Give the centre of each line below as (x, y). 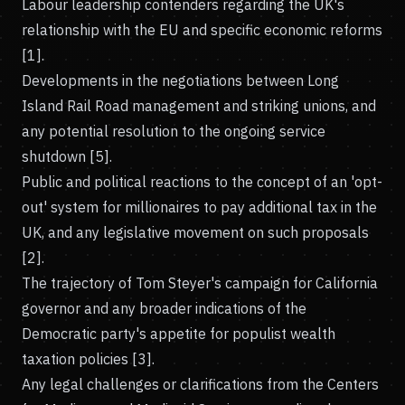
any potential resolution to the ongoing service (174, 131)
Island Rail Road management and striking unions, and (199, 106)
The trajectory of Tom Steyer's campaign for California (200, 283)
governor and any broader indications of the (164, 308)
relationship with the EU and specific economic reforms (202, 30)
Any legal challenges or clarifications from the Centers (200, 384)
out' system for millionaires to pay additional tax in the (199, 207)
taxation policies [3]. (88, 359)
